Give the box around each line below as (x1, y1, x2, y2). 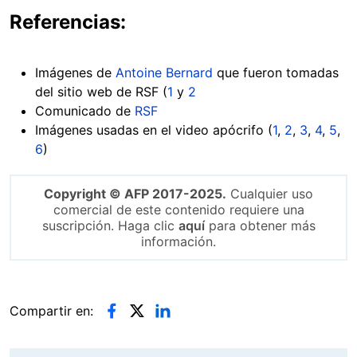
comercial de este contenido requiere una (53, 201, 304, 218)
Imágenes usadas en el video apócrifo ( (35, 121, 273, 138)
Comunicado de (35, 102, 135, 119)
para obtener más (204, 217, 316, 233)
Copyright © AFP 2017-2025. (44, 185, 226, 202)
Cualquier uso (226, 185, 313, 202)
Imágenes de (35, 64, 116, 80)
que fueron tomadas (213, 64, 339, 80)
